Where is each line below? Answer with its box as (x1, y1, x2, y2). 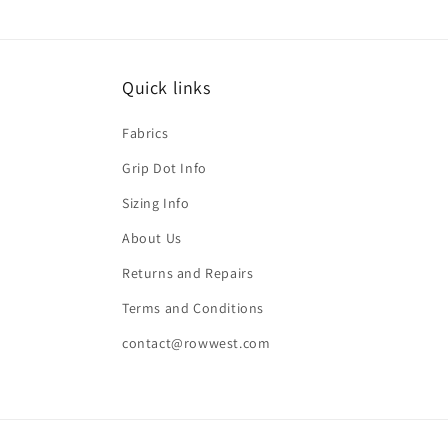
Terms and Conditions (122, 299, 264, 317)
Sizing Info (122, 194, 190, 212)
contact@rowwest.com (122, 334, 271, 352)
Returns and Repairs (122, 264, 254, 282)
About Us (122, 229, 182, 247)
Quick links (122, 76, 211, 99)
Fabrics (122, 124, 169, 142)
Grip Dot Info (122, 159, 207, 177)
